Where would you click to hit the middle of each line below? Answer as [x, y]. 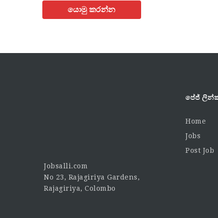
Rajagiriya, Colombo [80, 188]
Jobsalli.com [66, 166]
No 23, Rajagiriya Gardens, [92, 177]
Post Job [200, 151]
